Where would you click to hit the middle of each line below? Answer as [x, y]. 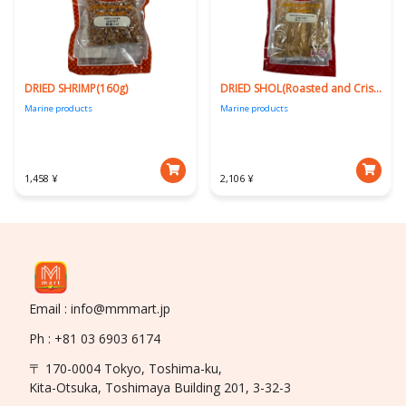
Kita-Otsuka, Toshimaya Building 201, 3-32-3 [160, 387]
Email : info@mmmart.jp [100, 308]
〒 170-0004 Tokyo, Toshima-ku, [126, 368]
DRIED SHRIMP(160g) [76, 88]
